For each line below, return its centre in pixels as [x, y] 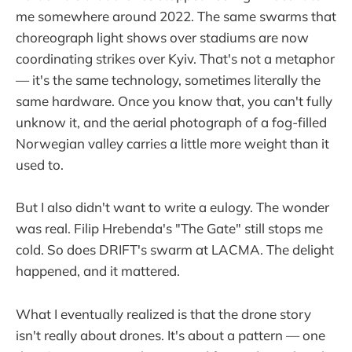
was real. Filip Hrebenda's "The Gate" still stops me [169, 229]
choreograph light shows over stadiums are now [162, 38]
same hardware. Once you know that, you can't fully [174, 101]
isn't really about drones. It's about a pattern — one [170, 335]
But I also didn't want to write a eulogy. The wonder [172, 207]
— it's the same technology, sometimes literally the [168, 80]
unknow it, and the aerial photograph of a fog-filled [171, 123]
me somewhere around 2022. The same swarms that [176, 16]
